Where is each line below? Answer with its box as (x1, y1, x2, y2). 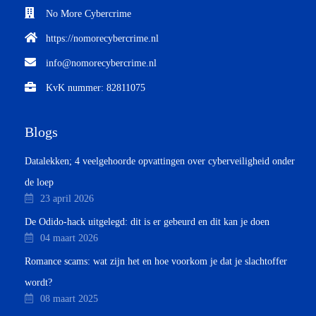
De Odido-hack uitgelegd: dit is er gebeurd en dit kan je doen (25, 217, 269, 228)
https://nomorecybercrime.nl (46, 33, 159, 44)
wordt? (25, 277, 52, 288)
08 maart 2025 (40, 293, 98, 305)
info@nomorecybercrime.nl (46, 58, 157, 69)
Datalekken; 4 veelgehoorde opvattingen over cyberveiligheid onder (25, 156, 295, 167)
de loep (25, 177, 54, 188)
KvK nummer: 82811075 (46, 83, 145, 94)
